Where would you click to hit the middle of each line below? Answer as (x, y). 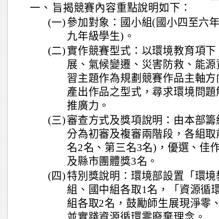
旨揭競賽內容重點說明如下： (122, 8)
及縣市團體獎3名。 (113, 161)
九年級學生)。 (101, 36)
